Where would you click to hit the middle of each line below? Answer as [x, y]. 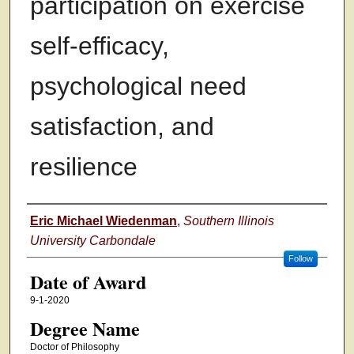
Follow [300, 259]
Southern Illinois [228, 221]
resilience [83, 167]
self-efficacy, [99, 46]
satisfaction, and [122, 127]
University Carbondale [92, 241]
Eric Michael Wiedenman [103, 221]
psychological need [138, 87]
